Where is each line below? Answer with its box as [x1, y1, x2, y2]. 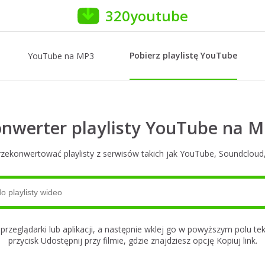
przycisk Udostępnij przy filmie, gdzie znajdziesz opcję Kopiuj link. [8, 235, 257, 246]
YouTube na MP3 [28, 50, 94, 62]
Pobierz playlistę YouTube [130, 50, 237, 61]
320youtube [105, 6, 188, 25]
